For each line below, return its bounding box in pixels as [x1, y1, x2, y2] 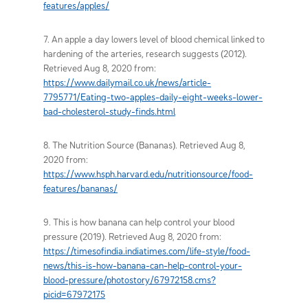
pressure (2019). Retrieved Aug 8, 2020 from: [43, 230, 221, 243]
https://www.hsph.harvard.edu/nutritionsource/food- [43, 167, 253, 180]
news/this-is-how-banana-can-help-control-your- [43, 258, 242, 272]
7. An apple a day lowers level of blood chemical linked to [43, 32, 265, 45]
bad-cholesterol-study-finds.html [43, 104, 175, 118]
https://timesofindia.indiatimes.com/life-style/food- [43, 244, 250, 257]
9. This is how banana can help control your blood [43, 215, 234, 228]
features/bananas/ [43, 181, 118, 195]
